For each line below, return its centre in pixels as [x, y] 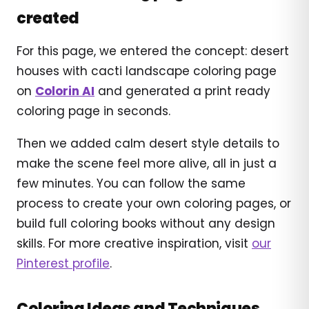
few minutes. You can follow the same [131, 183]
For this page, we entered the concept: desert [153, 51]
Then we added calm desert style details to [148, 143]
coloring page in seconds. [93, 111]
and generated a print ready [182, 91]
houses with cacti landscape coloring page [147, 71]
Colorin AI [65, 91]
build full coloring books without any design [146, 223]
